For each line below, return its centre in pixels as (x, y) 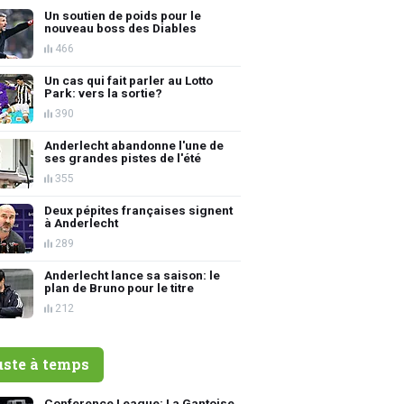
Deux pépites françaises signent (139, 210)
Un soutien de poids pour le (123, 15)
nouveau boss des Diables (121, 28)
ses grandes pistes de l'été (123, 157)
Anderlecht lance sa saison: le (133, 275)
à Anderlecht (82, 222)
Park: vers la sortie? (104, 92)
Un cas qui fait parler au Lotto (129, 80)
